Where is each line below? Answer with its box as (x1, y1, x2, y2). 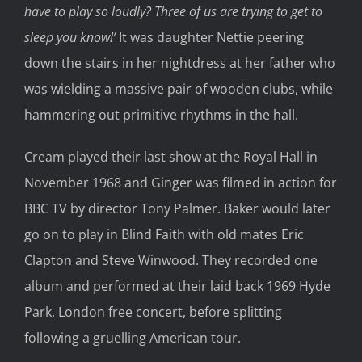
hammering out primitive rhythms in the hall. (24, 106, 298, 124)
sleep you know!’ (24, 28, 119, 47)
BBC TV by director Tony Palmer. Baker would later (24, 200, 330, 218)
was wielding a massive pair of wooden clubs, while (24, 80, 333, 99)
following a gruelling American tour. (24, 329, 241, 347)
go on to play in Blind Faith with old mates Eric (24, 225, 304, 244)
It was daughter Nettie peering (119, 28, 304, 47)
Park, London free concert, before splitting (24, 303, 282, 322)
